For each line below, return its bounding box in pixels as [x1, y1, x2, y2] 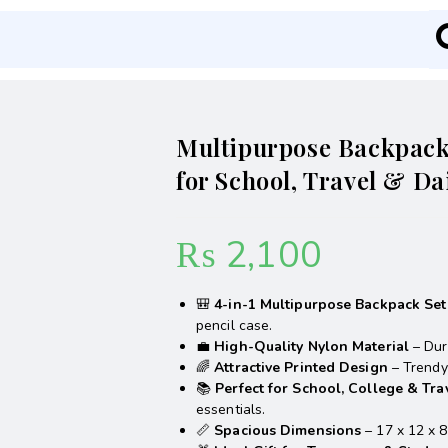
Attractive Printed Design [214, 358, 388, 377]
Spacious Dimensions [214, 421, 362, 440]
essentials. [196, 400, 266, 419]
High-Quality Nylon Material [214, 337, 409, 356]
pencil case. [196, 316, 273, 335]
